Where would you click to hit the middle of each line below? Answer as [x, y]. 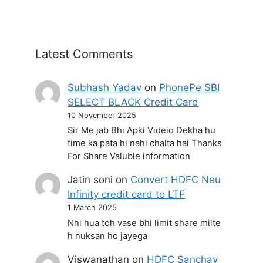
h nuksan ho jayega [108, 236]
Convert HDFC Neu [176, 180]
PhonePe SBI [190, 87]
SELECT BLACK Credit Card [133, 102]
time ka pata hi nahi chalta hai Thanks [145, 144]
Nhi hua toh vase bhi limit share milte [144, 223]
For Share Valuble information [129, 156]
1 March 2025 [92, 208]
